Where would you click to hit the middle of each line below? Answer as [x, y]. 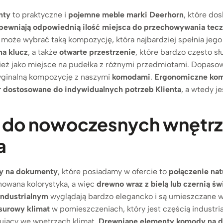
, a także [44, 52]
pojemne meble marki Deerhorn [126, 14]
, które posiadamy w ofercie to [113, 171]
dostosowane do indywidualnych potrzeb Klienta [92, 89]
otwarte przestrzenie [98, 52]
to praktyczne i [40, 14]
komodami [131, 77]
